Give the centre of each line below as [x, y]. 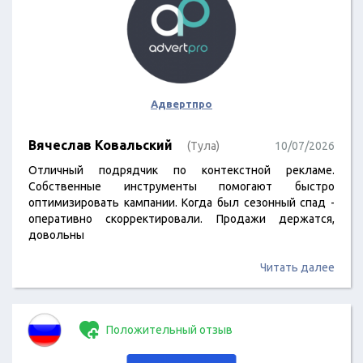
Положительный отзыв [168, 330]
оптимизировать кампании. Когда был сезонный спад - [181, 203]
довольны [56, 235]
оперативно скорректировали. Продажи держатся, [181, 219]
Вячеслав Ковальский [100, 145]
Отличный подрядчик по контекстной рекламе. [181, 170]
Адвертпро [181, 104]
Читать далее [297, 267]
